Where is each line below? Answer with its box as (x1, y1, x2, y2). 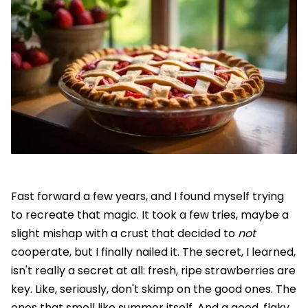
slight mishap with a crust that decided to (11, 225, 238, 242)
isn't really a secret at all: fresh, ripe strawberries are (11, 263, 296, 279)
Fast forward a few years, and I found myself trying (11, 188, 284, 205)
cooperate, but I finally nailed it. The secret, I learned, (11, 244, 296, 261)
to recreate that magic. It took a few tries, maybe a (11, 207, 289, 223)
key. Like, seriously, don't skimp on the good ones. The (11, 281, 296, 298)
